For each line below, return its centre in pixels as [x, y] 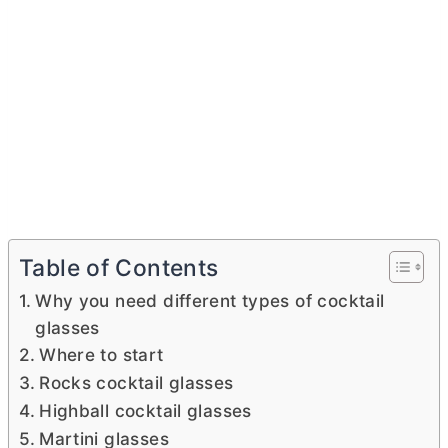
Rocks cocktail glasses [136, 383]
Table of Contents [119, 268]
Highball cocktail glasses [145, 411]
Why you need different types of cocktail [210, 301]
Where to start [101, 355]
